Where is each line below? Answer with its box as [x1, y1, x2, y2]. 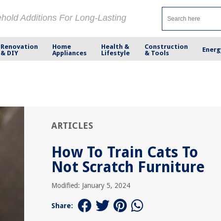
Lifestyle [101, 49, 130, 57]
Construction [144, 42, 188, 50]
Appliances [52, 49, 87, 57]
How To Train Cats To [51, 144, 198, 161]
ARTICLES [51, 120, 93, 131]
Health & [101, 42, 130, 50]
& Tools [144, 49, 169, 57]
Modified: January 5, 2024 [51, 182, 130, 189]
